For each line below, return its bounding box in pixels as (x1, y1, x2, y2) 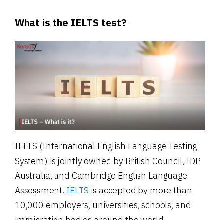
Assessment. (15, 185, 66, 196)
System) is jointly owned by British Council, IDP (15, 155, 201, 166)
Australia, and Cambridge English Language (15, 170, 187, 181)
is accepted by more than (91, 185, 192, 196)
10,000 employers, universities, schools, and (15, 199, 191, 211)
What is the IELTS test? (15, 15, 127, 29)
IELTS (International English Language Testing (15, 140, 197, 152)
